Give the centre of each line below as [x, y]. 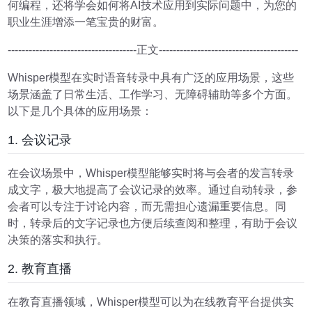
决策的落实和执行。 [58, 240]
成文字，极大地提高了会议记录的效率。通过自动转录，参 [153, 189]
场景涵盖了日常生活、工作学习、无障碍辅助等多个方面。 [153, 94]
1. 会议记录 [40, 140]
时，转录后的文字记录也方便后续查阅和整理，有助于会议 [153, 223]
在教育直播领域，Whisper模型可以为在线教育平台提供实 [151, 302]
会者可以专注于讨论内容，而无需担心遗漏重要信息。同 [147, 206]
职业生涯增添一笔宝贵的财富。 [86, 22]
